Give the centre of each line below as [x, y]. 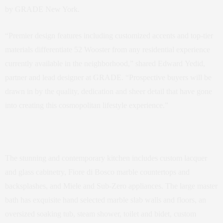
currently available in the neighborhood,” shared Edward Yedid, [105, 64]
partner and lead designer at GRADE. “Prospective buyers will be [108, 78]
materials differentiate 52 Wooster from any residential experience [108, 50]
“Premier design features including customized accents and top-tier [109, 36]
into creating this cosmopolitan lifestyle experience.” [87, 106]
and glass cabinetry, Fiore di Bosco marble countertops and [97, 172]
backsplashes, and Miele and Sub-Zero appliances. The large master [111, 186]
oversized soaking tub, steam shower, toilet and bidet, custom [101, 214]
